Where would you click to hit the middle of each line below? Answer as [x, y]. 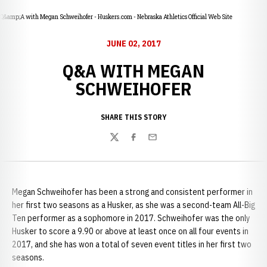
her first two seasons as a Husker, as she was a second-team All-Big [133, 205]
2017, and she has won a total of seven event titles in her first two [132, 244]
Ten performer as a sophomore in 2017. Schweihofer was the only [131, 218]
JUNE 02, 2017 [133, 44]
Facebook [147, 143]
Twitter [123, 143]
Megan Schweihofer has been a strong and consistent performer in [132, 192]
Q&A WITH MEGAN [133, 71]
